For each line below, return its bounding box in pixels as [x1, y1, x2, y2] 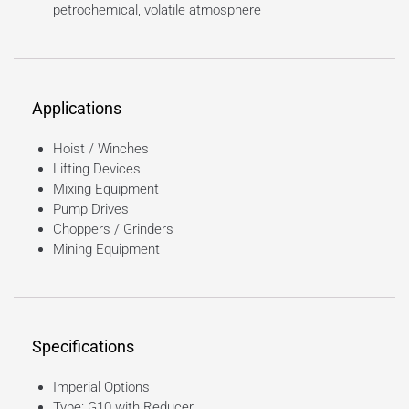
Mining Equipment [52, 240, 160, 257]
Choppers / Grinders [52, 220, 173, 237]
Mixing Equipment [52, 180, 159, 197]
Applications [32, 98, 121, 118]
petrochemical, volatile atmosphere [52, 2, 261, 19]
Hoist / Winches [52, 140, 149, 157]
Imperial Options [52, 379, 150, 396]
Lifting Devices [52, 160, 141, 177]
